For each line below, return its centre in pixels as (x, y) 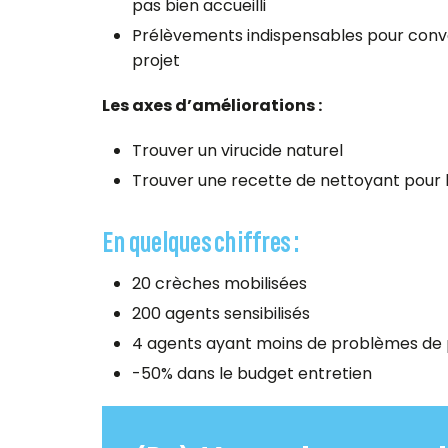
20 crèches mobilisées (219, 283)
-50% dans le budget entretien (252, 373)
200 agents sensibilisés (221, 313)
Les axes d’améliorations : (212, 105)
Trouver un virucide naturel (237, 150)
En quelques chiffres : (200, 238)
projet (156, 60)
